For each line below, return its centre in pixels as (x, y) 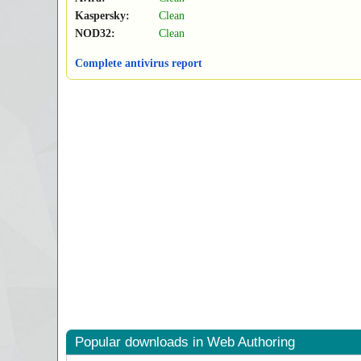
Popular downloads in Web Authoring (185, 342)
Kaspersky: (102, 16)
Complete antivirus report (139, 64)
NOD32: (95, 34)
